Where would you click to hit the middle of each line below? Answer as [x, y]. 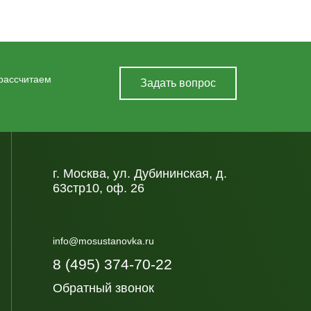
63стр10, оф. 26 [99, 188]
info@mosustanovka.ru [103, 241]
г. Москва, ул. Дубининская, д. [140, 174]
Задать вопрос [178, 83]
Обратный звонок [103, 288]
